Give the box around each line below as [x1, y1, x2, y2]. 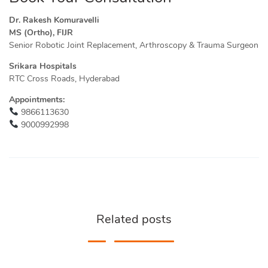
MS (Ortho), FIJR [9, 26, 73, 38]
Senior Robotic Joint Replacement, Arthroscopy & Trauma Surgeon [9, 39, 258, 51]
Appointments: [9, 93, 65, 105]
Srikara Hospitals [9, 60, 77, 72]
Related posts [96, 211, 172, 227]
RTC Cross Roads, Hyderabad [9, 72, 120, 84]
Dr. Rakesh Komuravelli [9, 14, 99, 26]
